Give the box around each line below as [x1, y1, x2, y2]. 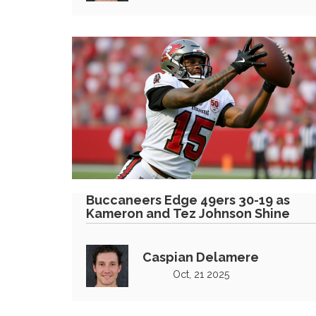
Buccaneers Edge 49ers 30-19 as [86, 193, 290, 207]
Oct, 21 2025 [172, 269, 229, 280]
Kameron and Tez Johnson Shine [86, 206, 290, 221]
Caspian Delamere [142, 250, 259, 265]
